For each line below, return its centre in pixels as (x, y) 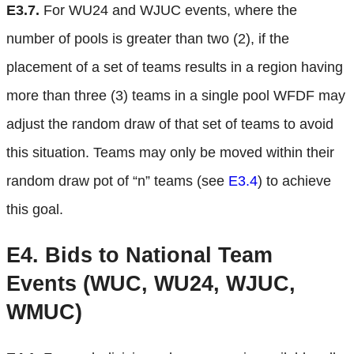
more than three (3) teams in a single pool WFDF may (176, 95)
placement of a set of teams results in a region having (175, 67)
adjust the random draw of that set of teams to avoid (170, 124)
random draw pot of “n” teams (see (117, 181)
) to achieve (294, 181)
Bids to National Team (156, 255)
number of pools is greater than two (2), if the (148, 38)
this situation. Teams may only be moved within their (170, 152)
